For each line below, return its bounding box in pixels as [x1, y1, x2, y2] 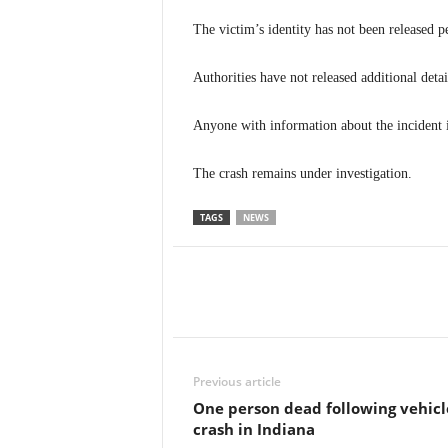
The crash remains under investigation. [192, 166, 412, 181]
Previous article [192, 373, 281, 390]
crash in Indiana [192, 419, 315, 439]
